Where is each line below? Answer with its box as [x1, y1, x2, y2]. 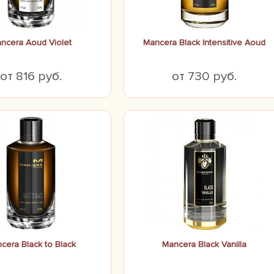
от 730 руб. [172, 68, 237, 84]
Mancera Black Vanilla [162, 239, 246, 250]
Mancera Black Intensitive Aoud [143, 37, 265, 48]
